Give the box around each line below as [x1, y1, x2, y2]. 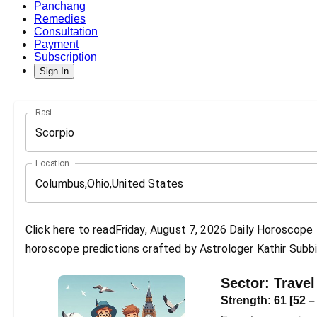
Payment [34, 38, 79, 51]
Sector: [221, 275, 274, 292]
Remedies [34, 13, 86, 25]
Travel [274, 275, 315, 292]
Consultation [34, 25, 98, 38]
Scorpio [35, 125, 75, 139]
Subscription [34, 51, 97, 64]
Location [35, 158, 69, 169]
